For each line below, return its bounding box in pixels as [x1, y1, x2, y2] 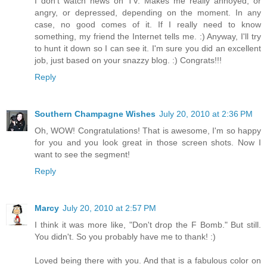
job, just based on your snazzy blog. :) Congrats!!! [35, 55, 222, 66]
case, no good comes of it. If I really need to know [35, 20, 261, 30]
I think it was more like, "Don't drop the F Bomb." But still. [35, 220, 261, 230]
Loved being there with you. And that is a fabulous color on [35, 256, 261, 266]
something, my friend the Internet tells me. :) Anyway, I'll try [35, 32, 261, 42]
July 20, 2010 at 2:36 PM [159, 109, 253, 119]
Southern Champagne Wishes [35, 109, 156, 119]
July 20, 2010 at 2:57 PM [63, 203, 156, 213]
